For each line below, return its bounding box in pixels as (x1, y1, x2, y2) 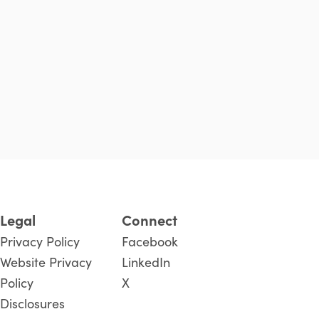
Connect (122, 209, 178, 229)
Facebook (122, 232, 179, 250)
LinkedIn (122, 253, 171, 271)
